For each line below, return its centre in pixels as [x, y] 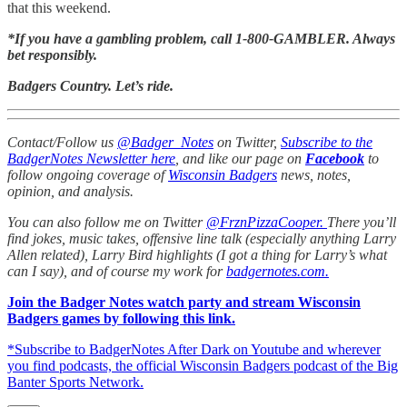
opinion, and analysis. [74, 191]
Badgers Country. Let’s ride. [90, 85]
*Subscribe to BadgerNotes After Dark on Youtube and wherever [194, 349]
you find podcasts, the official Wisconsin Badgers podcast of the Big [203, 365]
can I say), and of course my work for [117, 271]
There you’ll [362, 222]
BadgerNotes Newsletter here [91, 158]
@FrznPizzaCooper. [267, 222]
